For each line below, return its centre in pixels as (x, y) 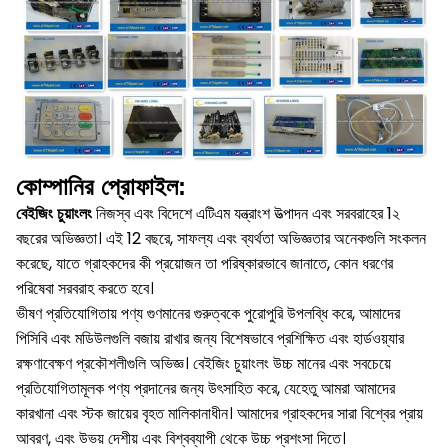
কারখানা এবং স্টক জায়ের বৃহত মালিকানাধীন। (124, 414)
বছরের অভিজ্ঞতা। (59, 239)
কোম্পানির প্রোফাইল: (101, 187)
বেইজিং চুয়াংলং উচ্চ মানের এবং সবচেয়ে (292, 364)
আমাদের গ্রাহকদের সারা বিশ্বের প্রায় (330, 414)
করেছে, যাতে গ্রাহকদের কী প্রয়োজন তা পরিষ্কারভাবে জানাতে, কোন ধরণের (204, 264)
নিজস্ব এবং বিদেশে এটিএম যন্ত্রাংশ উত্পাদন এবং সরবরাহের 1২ (246, 214)
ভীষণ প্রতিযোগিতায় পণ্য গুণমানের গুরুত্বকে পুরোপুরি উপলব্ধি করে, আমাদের (208, 314)
